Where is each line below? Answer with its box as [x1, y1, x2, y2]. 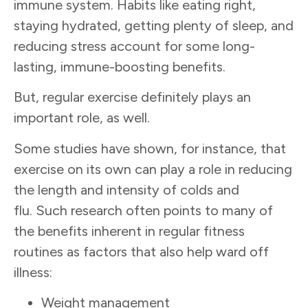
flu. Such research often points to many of [14, 201, 273, 219]
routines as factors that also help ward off [14, 243, 269, 260]
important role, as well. [14, 109, 153, 126]
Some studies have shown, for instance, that [14, 140, 286, 157]
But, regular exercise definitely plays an [14, 89, 251, 106]
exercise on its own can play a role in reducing [14, 160, 292, 177]
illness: [14, 263, 56, 280]
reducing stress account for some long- [14, 37, 255, 54]
